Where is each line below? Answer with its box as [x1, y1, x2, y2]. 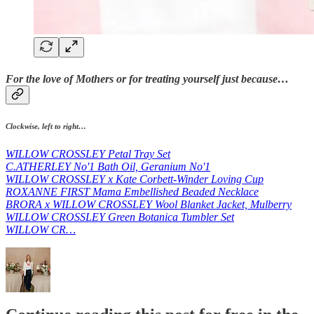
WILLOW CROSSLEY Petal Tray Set [6, 147, 170, 160]
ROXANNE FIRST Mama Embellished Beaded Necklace [6, 185, 259, 198]
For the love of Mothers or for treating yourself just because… [6, 72, 289, 85]
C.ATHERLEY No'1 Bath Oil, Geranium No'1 [6, 160, 210, 172]
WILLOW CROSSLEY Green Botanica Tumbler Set [6, 210, 234, 223]
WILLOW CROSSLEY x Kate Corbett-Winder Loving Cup [6, 172, 264, 185]
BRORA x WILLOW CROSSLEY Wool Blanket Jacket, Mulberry [6, 198, 292, 210]
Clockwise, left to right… [6, 121, 86, 130]
